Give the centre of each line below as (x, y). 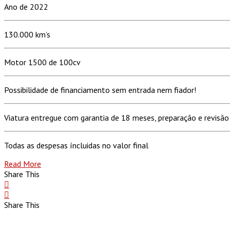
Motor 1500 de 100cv (42, 62)
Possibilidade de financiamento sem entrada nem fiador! (100, 90)
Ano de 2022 (26, 6)
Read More (23, 164)
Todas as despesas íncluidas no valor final (76, 145)
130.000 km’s (27, 34)
